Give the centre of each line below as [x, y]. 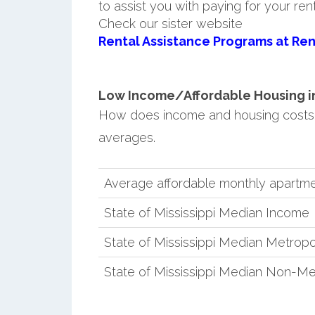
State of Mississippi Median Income [206, 212]
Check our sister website [170, 23]
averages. [127, 137]
